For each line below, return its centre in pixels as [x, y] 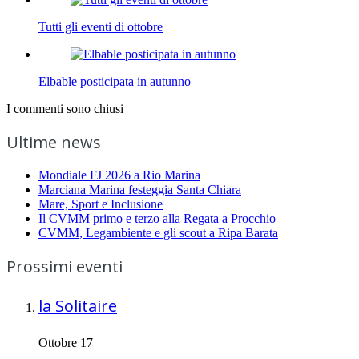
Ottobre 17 [66, 342]
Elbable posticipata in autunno [115, 82]
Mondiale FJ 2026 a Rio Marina [119, 175]
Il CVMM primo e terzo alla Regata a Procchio [157, 219]
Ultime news [54, 143]
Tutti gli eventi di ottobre [101, 27]
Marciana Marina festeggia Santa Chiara [140, 190]
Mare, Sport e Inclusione [101, 204]
